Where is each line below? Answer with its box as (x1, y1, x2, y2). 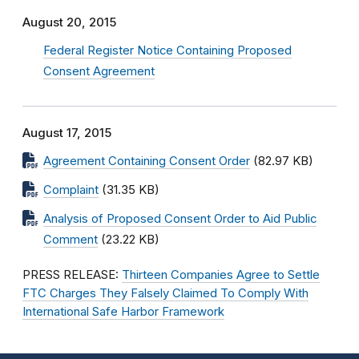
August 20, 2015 (22, 15, 116, 30)
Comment (43, 232, 98, 247)
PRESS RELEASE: (22, 268, 122, 282)
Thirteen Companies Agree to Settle (122, 268, 320, 282)
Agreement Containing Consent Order (43, 154, 250, 168)
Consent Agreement (43, 64, 155, 79)
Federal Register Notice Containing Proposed (43, 43, 292, 58)
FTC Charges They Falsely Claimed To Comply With (22, 286, 309, 301)
